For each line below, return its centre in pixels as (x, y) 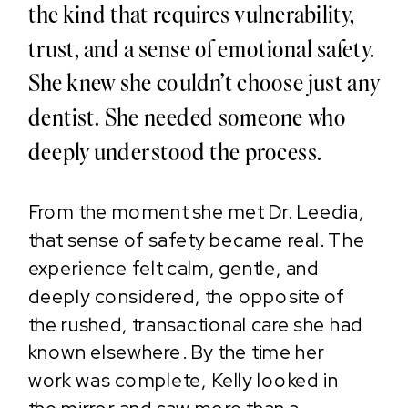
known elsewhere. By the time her (176, 353)
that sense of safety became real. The (196, 241)
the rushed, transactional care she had (195, 325)
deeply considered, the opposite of (186, 297)
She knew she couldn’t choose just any (204, 82)
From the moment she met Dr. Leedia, (196, 213)
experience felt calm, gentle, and (173, 269)
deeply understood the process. (175, 151)
